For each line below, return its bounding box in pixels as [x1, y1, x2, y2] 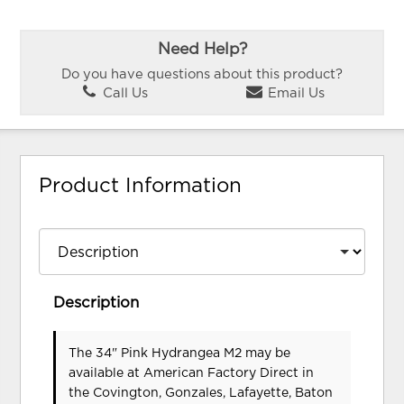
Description [53, 295, 140, 310]
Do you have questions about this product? [61, 67, 343, 81]
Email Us [263, 87, 325, 101]
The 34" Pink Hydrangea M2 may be [69, 346, 291, 360]
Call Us [98, 87, 148, 101]
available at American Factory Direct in [69, 366, 315, 380]
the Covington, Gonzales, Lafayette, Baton [69, 386, 334, 399]
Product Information [39, 175, 243, 196]
